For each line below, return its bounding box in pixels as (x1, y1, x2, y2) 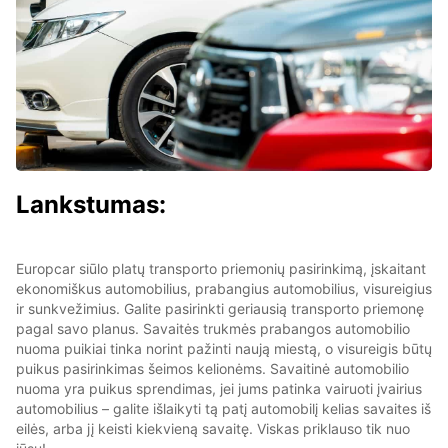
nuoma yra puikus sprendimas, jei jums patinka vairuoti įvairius (16, 379, 422, 397)
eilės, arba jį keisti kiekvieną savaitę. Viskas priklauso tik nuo (16, 419, 410, 437)
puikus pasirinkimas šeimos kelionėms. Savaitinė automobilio (16, 359, 409, 377)
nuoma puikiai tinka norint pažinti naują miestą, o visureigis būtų (16, 339, 432, 357)
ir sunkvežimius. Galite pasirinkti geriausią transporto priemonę (16, 299, 424, 317)
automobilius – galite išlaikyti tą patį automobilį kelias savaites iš (16, 399, 431, 417)
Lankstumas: (16, 189, 166, 219)
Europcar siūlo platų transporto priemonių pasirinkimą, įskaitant (16, 259, 426, 277)
